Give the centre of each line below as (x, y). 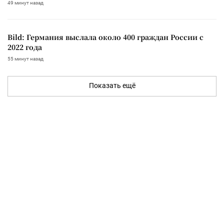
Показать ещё (112, 85)
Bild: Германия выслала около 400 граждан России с (105, 37)
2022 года (25, 47)
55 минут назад (25, 58)
